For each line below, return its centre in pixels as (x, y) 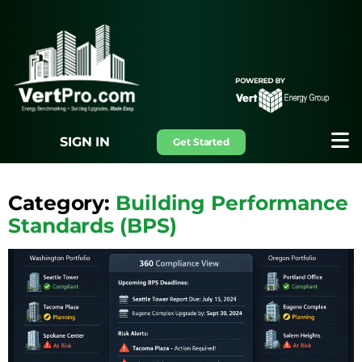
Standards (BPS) (93, 225)
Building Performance (232, 203)
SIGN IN (85, 142)
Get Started (202, 142)
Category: (62, 203)
